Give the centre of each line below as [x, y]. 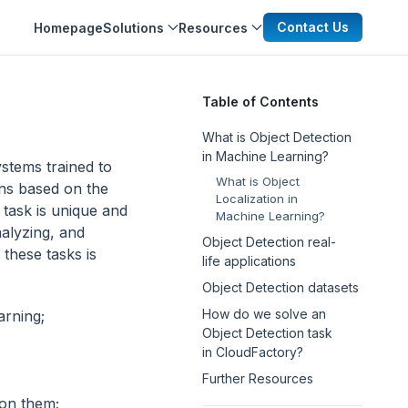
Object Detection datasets [280, 287]
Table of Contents [260, 102]
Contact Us [313, 27]
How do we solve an [264, 314]
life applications [249, 261]
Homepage [68, 27]
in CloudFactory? [253, 352]
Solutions [133, 27]
